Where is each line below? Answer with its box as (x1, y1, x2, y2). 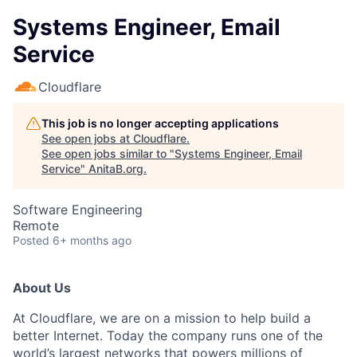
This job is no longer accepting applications (41, 116, 279, 130)
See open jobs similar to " (41, 147, 175, 160)
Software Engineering (13, 202, 143, 218)
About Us (13, 280, 71, 296)
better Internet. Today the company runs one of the (13, 328, 323, 343)
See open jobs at (41, 131, 133, 145)
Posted (13, 233, 49, 247)
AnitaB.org (88, 162, 143, 175)
